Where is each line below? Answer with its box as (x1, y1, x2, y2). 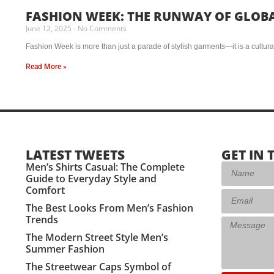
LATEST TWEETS (26, 146, 125, 163)
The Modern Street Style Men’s (26, 230, 168, 244)
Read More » (26, 62, 67, 71)
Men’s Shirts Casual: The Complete (26, 160, 185, 174)
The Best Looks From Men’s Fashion (26, 201, 193, 215)
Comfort (26, 183, 65, 197)
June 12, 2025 (26, 23, 73, 34)
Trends (26, 212, 58, 226)
